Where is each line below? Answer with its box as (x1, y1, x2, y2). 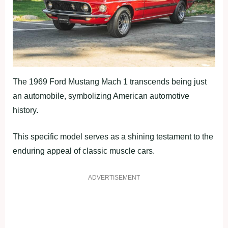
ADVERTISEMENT (88, 174, 140, 181)
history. (13, 105, 38, 115)
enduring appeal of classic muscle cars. (13, 146, 155, 155)
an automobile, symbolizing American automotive (13, 91, 189, 100)
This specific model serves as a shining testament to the (13, 132, 213, 141)
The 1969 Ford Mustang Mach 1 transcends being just (13, 77, 207, 86)
